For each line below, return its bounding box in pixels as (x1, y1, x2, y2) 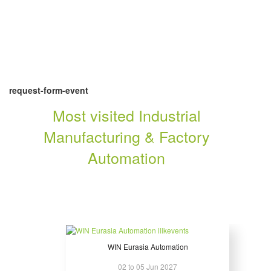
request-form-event (9, 84, 88, 97)
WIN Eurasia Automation (107, 241, 188, 252)
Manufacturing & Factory (43, 125, 210, 148)
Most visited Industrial (52, 104, 201, 126)
